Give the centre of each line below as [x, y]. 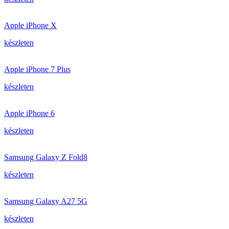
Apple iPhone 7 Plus [37, 69]
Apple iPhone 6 [29, 113]
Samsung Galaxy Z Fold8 [46, 157]
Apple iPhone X [30, 25]
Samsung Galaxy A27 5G [46, 201]
